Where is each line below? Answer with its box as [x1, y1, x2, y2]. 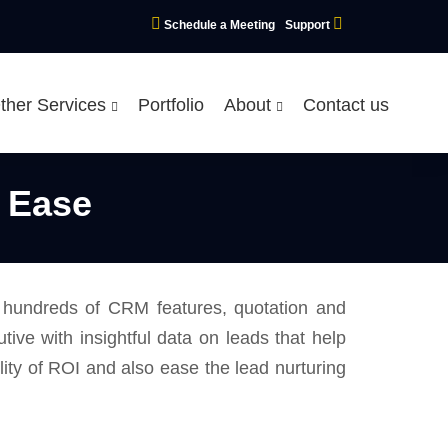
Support [285, 18, 333, 32]
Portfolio [137, 95, 204, 115]
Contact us [302, 95, 389, 115]
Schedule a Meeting [164, 18, 275, 32]
